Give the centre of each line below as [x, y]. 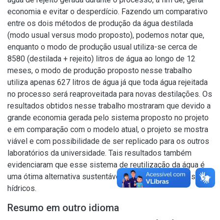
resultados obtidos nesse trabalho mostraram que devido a [109, 106]
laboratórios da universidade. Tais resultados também [99, 153]
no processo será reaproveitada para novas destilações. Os [110, 94]
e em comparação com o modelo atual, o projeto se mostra [108, 129]
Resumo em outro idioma [63, 208]
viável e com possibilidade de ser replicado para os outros [108, 141]
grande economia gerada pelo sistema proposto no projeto [108, 118]
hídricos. [22, 188]
